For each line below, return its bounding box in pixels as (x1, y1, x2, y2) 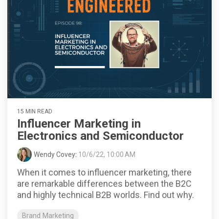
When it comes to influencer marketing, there (17, 167, 192, 177)
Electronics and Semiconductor (17, 129, 184, 143)
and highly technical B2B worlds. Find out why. (17, 189, 194, 200)
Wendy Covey (34, 150, 75, 158)
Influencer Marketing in (17, 116, 141, 131)
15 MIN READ (17, 108, 52, 115)
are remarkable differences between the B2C (17, 178, 192, 189)
